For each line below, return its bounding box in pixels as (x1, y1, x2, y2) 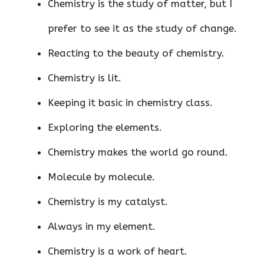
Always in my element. (48, 220, 156, 233)
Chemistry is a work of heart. (48, 245, 187, 258)
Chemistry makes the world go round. (48, 146, 228, 159)
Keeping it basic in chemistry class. (48, 97, 213, 109)
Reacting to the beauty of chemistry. (48, 47, 225, 60)
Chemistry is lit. (48, 72, 121, 84)
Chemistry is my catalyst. (48, 196, 168, 208)
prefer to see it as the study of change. (48, 22, 237, 35)
